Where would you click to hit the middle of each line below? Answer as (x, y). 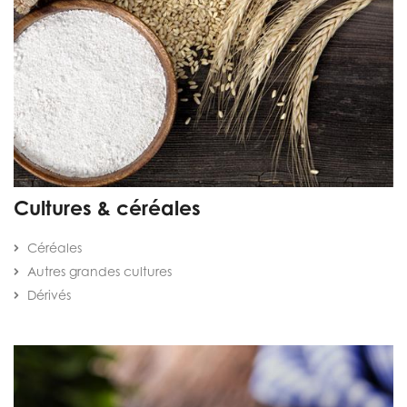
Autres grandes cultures (99, 272)
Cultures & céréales (107, 208)
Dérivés (49, 295)
